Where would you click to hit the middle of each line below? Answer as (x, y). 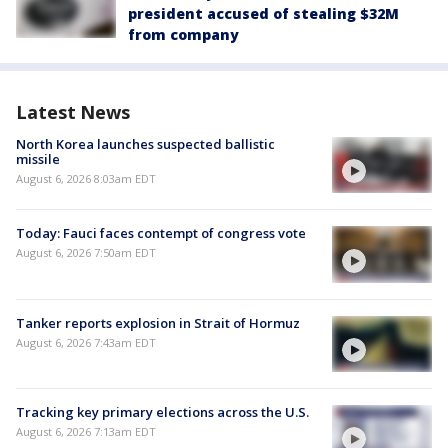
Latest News (73, 112)
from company (183, 34)
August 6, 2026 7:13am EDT (86, 431)
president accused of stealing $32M (263, 13)
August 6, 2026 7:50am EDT (86, 253)
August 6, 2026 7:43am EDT (86, 342)
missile (38, 159)
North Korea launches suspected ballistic (145, 144)
